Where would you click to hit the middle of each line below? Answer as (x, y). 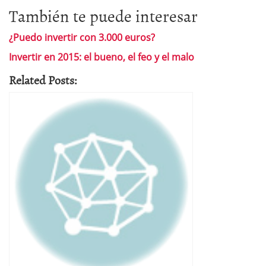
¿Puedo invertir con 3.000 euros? (82, 37)
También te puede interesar (103, 15)
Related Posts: (43, 80)
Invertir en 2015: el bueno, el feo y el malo (102, 57)
